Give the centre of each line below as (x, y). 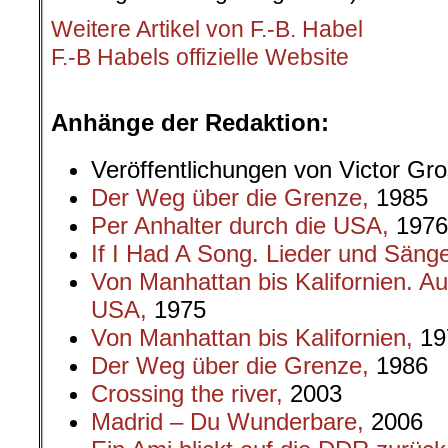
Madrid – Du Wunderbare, (227, 421)
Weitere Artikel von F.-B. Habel (207, 29)
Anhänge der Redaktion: (190, 122)
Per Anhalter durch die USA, (240, 225)
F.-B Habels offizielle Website (200, 57)
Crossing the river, (187, 393)
